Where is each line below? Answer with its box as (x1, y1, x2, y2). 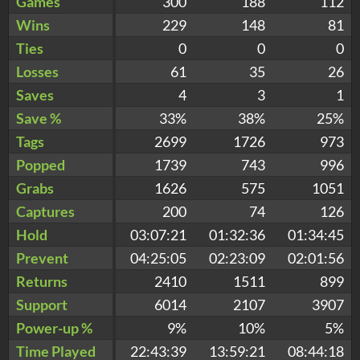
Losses (16, 62, 59, 80)
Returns (16, 272, 67, 290)
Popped (16, 155, 65, 174)
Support (16, 295, 67, 313)
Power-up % (16, 318, 92, 337)
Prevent (16, 248, 68, 267)
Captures (16, 202, 75, 220)
